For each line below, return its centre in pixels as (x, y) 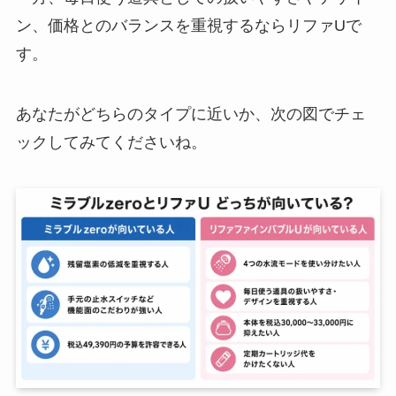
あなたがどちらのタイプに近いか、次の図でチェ (190, 114)
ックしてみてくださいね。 (111, 143)
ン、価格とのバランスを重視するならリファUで (188, 26)
